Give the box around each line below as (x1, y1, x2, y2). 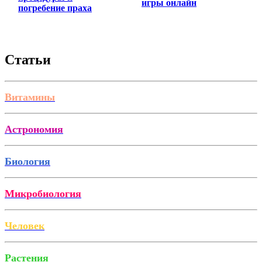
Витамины (5, 91, 55, 104)
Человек (5, 220, 44, 232)
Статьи (5, 52, 51, 68)
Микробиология (5, 188, 81, 200)
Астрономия (5, 123, 63, 136)
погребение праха (18, 2, 92, 13)
